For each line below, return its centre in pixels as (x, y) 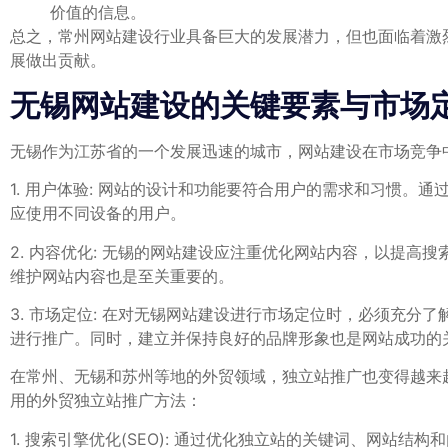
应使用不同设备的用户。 (98, 213)
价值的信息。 (98, 12)
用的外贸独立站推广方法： (106, 400)
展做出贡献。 (58, 60)
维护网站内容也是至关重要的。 (122, 275)
